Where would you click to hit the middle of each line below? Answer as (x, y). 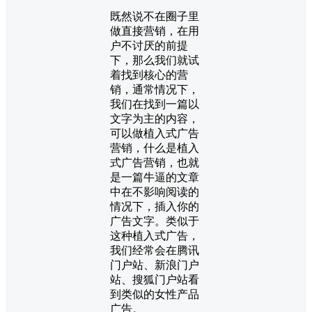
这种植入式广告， (155, 235)
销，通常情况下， (155, 89)
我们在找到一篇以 (155, 104)
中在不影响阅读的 (155, 192)
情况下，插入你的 (155, 206)
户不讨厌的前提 (149, 45)
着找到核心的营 (149, 75)
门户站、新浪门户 (155, 265)
